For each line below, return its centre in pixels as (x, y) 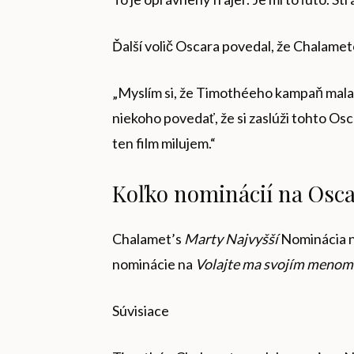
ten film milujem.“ (164, 143)
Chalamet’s (148, 239)
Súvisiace (141, 311)
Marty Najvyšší (231, 239)
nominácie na (154, 264)
